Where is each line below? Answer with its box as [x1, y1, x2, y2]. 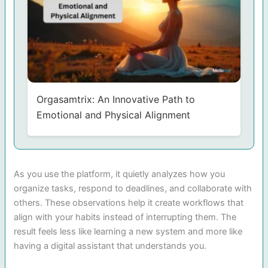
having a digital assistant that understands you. [14, 240, 207, 251]
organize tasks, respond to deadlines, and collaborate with [14, 182, 252, 194]
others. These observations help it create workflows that [14, 197, 244, 208]
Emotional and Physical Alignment [36, 108, 190, 121]
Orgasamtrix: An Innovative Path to [36, 93, 195, 105]
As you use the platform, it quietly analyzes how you [14, 168, 226, 179]
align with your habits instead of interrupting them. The [14, 211, 237, 223]
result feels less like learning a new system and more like [14, 226, 243, 237]
